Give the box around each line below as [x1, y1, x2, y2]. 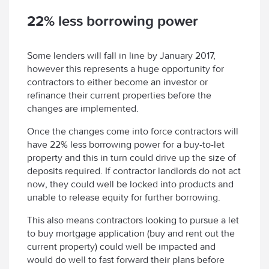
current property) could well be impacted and [27, 240, 216, 252]
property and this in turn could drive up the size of [27, 151, 236, 163]
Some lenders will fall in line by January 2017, [27, 49, 216, 61]
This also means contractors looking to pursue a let [27, 214, 239, 226]
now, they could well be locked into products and [27, 178, 234, 190]
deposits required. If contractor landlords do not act [27, 165, 241, 177]
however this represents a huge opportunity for [27, 62, 224, 74]
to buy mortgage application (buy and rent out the [27, 227, 235, 239]
